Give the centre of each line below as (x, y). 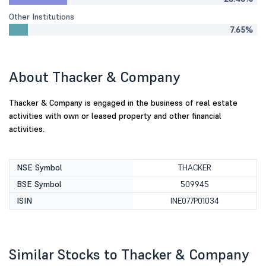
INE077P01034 (195, 201)
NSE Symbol (39, 167)
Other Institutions (42, 17)
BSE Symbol (39, 184)
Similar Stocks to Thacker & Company (129, 254)
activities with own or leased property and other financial (115, 116)
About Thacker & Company (94, 77)
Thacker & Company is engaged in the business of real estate (123, 103)
